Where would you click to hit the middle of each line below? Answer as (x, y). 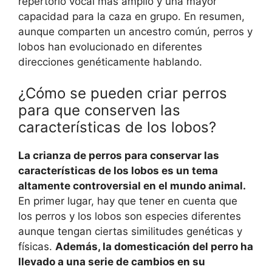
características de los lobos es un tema (118, 171)
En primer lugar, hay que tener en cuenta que (128, 201)
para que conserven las (99, 110)
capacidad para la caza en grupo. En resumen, (131, 16)
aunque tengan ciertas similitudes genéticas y (130, 232)
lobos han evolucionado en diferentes (110, 46)
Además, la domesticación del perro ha (154, 247)
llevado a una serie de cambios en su (112, 262)
